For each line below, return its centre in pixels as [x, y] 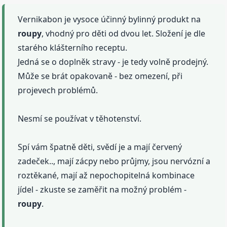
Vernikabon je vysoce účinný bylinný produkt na [109, 20]
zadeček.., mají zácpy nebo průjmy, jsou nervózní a [114, 161]
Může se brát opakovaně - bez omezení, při [100, 76]
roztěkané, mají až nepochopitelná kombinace [106, 176]
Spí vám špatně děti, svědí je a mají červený [100, 147]
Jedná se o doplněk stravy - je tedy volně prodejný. [113, 62]
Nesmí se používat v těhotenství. [80, 119]
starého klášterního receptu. [73, 48]
